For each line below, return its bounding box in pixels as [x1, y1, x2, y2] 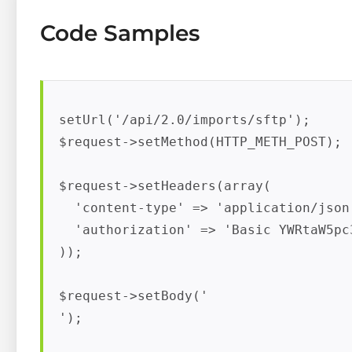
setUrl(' [59, 112, 122, 128]
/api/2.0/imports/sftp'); [122, 112, 310, 128]
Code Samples [40, 20, 200, 47]
